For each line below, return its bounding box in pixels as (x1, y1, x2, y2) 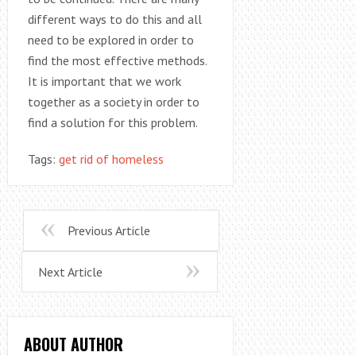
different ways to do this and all (27, 10, 202, 27)
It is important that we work (27, 72, 181, 89)
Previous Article (67, 222, 150, 238)
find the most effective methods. (27, 52, 207, 68)
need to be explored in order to (27, 31, 194, 48)
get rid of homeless (58, 150, 164, 167)
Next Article (37, 263, 103, 280)
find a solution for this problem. (27, 114, 198, 130)
